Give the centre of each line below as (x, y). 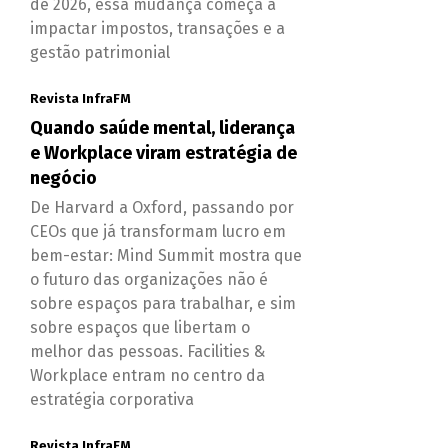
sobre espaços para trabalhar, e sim (162, 303)
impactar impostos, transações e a (157, 28)
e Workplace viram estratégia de (163, 152)
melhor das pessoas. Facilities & (147, 351)
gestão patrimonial (99, 52)
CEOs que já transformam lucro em (157, 231)
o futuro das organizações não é (148, 279)
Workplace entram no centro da (147, 375)
